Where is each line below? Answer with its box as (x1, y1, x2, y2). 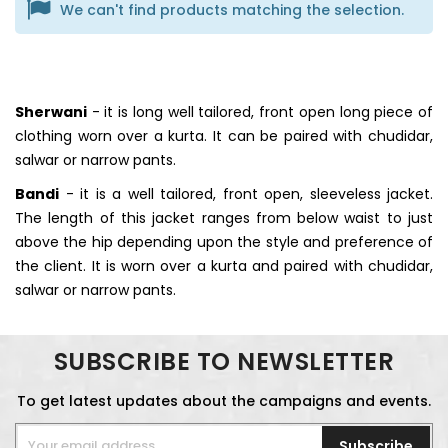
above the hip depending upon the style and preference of (15, 232, 433, 253)
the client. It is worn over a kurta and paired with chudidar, (15, 256, 433, 277)
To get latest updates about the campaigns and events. (17, 391, 431, 412)
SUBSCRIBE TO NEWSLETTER (53, 345, 395, 379)
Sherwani (15, 102, 87, 123)
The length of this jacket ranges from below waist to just (15, 208, 433, 229)
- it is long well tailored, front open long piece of (87, 102, 433, 123)
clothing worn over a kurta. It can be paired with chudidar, (15, 126, 433, 147)
